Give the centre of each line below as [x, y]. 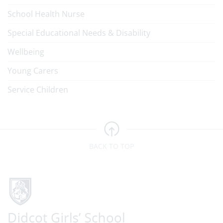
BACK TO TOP [111, 146]
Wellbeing [26, 52]
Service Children [38, 90]
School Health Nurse [46, 14]
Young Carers [33, 71]
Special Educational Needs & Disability [79, 33]
